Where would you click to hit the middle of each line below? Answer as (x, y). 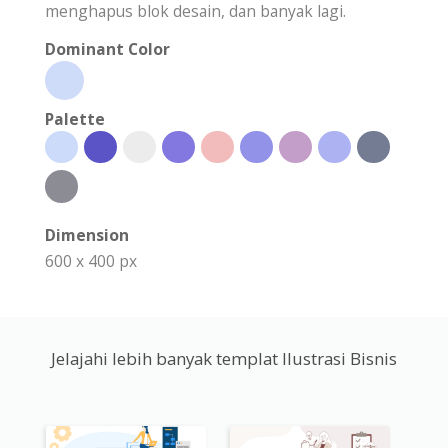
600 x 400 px (91, 260)
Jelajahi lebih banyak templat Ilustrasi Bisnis (224, 358)
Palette (75, 118)
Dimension (87, 234)
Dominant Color (107, 48)
